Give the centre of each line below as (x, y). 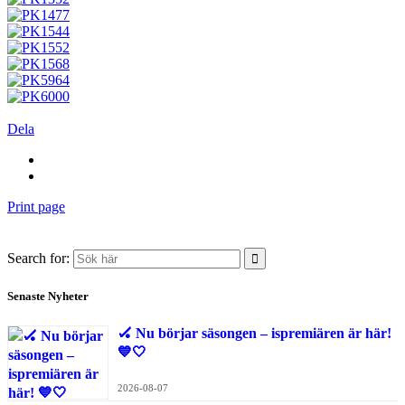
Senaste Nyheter (48, 297)
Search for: (38, 259)
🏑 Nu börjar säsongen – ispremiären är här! (254, 334)
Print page (36, 207)
